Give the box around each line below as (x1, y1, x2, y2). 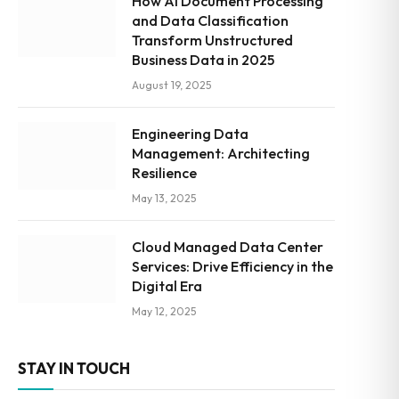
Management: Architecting (132, 144, 310, 162)
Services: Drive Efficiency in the (132, 257, 333, 275)
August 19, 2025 (132, 78, 211, 92)
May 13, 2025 (132, 191, 196, 205)
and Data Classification (132, 12, 289, 29)
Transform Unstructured (132, 31, 293, 49)
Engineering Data (132, 125, 248, 142)
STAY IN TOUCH (18, 359, 130, 378)
